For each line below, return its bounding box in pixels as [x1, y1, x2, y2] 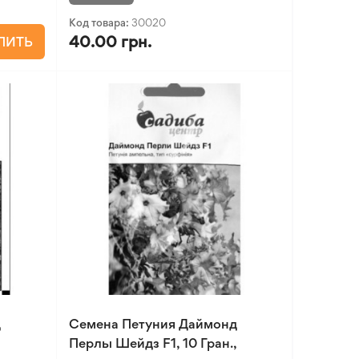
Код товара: [68, 16, 131, 29]
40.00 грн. [68, 32, 151, 51]
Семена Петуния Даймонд [68, 316, 237, 332]
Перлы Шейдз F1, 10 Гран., [68, 335, 237, 351]
